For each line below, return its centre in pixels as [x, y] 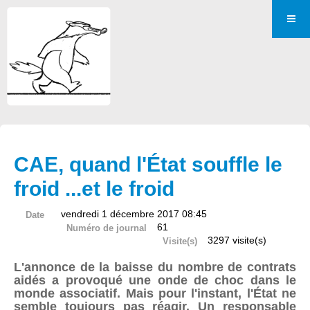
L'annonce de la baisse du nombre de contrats [155, 267]
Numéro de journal [106, 228]
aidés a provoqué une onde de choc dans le [155, 280]
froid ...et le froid [94, 189]
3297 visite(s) [237, 240]
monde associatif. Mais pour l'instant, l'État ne [155, 293]
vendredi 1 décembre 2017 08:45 [134, 214]
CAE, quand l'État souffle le [148, 164]
